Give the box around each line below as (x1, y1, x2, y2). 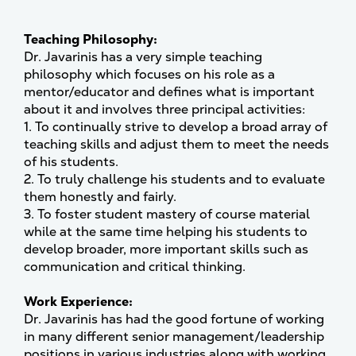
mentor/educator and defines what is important (24, 83, 315, 100)
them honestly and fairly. (24, 188, 176, 205)
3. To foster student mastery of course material (24, 206, 310, 222)
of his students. (24, 153, 118, 170)
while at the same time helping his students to (24, 223, 308, 240)
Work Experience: (24, 293, 136, 310)
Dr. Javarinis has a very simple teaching (24, 48, 262, 65)
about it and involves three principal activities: (24, 101, 305, 118)
